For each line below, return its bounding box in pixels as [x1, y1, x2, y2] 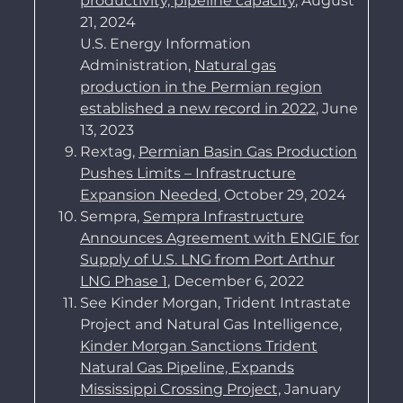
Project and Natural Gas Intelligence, [79, 316, 342, 334]
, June [315, 100, 358, 118]
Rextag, [79, 143, 139, 161]
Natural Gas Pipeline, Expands [79, 359, 294, 377]
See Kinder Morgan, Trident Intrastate [79, 294, 351, 312]
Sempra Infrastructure [142, 208, 304, 226]
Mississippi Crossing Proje [79, 381, 264, 399]
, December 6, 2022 [166, 273, 304, 291]
